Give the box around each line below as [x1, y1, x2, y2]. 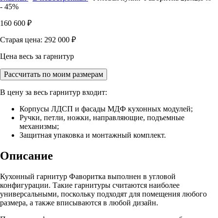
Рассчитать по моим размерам [4, 70, 103, 78]
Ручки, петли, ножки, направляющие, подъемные [19, 113, 184, 122]
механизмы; [19, 122, 59, 130]
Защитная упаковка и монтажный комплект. [19, 130, 166, 139]
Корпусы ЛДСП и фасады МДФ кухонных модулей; [19, 104, 193, 113]
